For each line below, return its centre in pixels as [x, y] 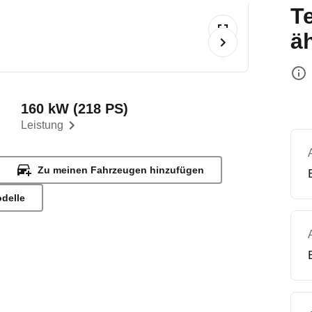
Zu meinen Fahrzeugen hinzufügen [121, 170]
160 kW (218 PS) [75, 109]
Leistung [42, 125]
